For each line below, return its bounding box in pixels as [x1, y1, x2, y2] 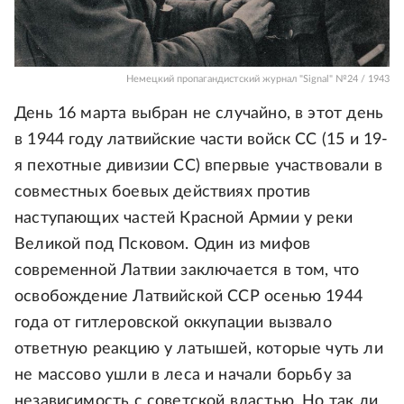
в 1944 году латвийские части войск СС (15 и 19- [14, 132, 389, 149]
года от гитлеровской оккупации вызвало [14, 315, 332, 332]
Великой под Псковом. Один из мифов [14, 236, 311, 253]
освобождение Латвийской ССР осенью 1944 [14, 289, 363, 306]
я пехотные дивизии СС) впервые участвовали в [14, 158, 382, 175]
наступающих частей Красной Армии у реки [14, 210, 353, 227]
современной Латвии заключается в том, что [14, 262, 360, 280]
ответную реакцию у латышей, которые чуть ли [14, 341, 383, 358]
